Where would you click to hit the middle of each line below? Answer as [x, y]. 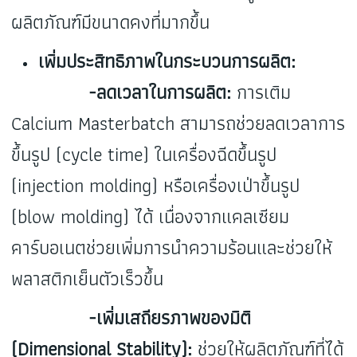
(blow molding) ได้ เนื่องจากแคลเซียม [151, 217]
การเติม [261, 92]
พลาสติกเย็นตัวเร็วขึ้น [88, 279]
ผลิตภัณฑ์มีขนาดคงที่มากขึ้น [111, 22]
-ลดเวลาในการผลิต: [122, 92]
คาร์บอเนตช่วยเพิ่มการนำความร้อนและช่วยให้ [172, 248]
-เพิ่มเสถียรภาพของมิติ [131, 318]
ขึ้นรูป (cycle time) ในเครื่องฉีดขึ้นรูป [144, 155]
